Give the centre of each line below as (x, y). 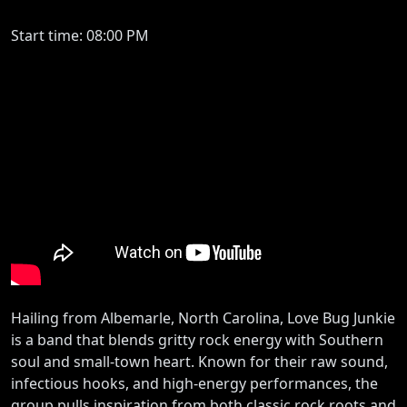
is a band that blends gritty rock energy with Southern (197, 339)
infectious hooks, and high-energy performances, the (194, 383)
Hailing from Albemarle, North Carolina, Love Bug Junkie (203, 318)
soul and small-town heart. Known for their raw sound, (199, 361)
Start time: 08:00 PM (80, 36)
